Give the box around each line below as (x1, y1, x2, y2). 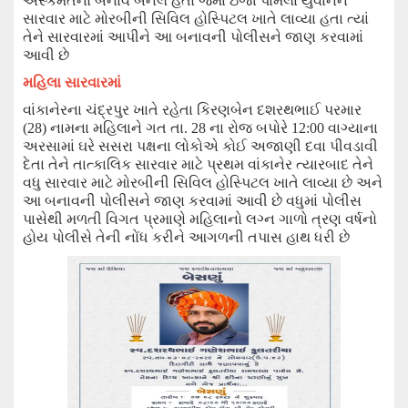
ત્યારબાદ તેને (296, 157, 373, 172)
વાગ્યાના (328, 120, 378, 136)
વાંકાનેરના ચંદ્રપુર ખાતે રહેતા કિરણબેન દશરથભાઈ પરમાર (23, 102, 362, 117)
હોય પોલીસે (23, 229, 96, 245)
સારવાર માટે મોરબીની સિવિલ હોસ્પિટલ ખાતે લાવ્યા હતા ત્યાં (23, 11, 369, 26)
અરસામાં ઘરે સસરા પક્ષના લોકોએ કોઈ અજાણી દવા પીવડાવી (23, 138, 378, 154)
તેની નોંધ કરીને (96, 229, 189, 245)
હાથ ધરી (286, 229, 339, 245)
